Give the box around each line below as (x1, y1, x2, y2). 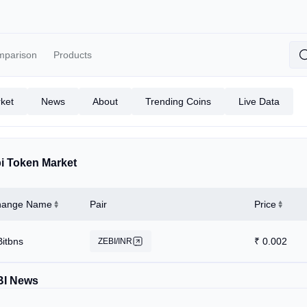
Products (53, 49, 92, 60)
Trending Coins (145, 96, 211, 107)
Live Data (238, 96, 280, 107)
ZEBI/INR (98, 236, 132, 246)
